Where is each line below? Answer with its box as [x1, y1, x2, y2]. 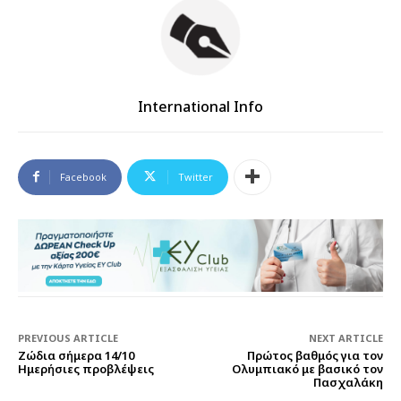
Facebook [60, 169, 107, 183]
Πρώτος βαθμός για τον [246, 347, 383, 364]
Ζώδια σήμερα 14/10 [18, 347, 134, 364]
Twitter [178, 169, 213, 183]
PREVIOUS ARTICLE [18, 331, 118, 346]
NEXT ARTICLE [308, 331, 383, 346]
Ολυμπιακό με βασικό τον [231, 361, 383, 378]
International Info [138, 96, 263, 116]
